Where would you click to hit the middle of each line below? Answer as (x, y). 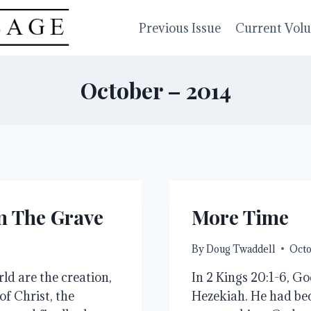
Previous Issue (180, 28)
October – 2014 (155, 90)
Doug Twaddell (241, 249)
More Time (240, 217)
